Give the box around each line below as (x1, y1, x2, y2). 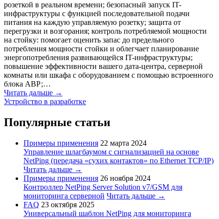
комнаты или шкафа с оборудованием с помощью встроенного (4, 71, 213, 80)
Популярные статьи (4, 116, 110, 129)
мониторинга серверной (23, 192, 105, 200)
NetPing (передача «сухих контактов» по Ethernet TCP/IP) (23, 156, 214, 165)
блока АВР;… (4, 80, 51, 88)
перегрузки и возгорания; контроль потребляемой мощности (4, 27, 207, 36)
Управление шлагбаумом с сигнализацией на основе (23, 148, 199, 156)
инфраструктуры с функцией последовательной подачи (4, 9, 190, 18)
